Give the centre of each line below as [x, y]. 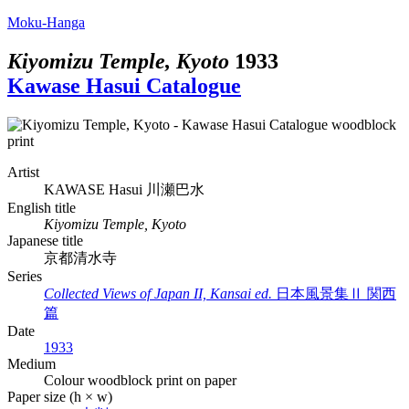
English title [42, 207]
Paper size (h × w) [60, 396]
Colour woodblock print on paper [140, 380]
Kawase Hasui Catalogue [124, 85]
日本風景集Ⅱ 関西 [336, 293]
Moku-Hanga [46, 22]
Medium [31, 363]
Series [25, 276]
